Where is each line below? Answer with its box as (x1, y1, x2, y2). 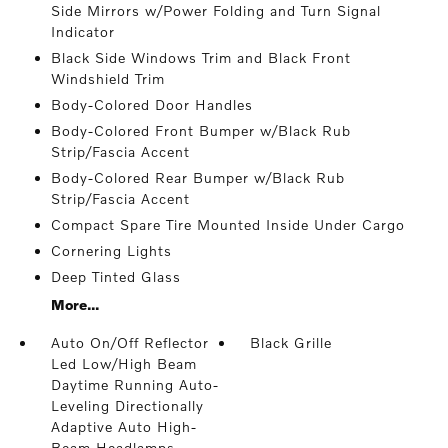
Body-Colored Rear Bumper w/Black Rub (50, 169, 345, 186)
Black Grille (250, 334, 333, 351)
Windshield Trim (50, 70, 165, 87)
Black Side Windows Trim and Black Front (50, 49, 351, 66)
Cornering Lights (50, 242, 172, 259)
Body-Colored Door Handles (50, 96, 253, 113)
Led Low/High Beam (50, 355, 197, 372)
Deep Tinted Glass (50, 268, 181, 285)
